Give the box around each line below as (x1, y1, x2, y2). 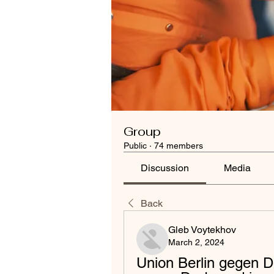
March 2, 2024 (168, 237, 224, 247)
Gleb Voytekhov (168, 224, 236, 235)
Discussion (141, 162, 190, 174)
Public (124, 141, 147, 150)
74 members (154, 141, 203, 150)
